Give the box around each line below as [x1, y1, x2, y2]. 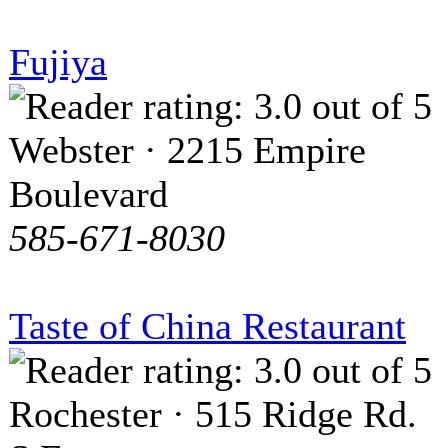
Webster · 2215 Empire [9, 129, 366, 172]
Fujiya [9, 41, 107, 84]
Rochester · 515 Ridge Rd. [9, 393, 417, 436]
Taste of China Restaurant [9, 305, 406, 348]
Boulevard [9, 173, 168, 216]
